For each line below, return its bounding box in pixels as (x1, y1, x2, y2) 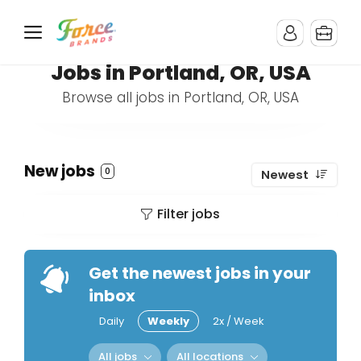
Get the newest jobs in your (89, 262, 311, 284)
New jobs (24, 160, 98, 182)
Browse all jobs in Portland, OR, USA (62, 88, 299, 107)
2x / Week (213, 313, 264, 329)
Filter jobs (157, 205, 220, 223)
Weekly (147, 313, 189, 329)
